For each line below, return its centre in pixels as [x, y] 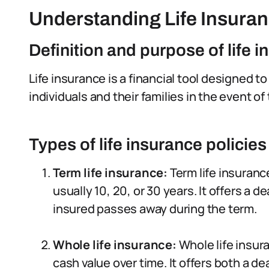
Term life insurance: [110, 173]
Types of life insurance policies [148, 144]
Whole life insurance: [115, 245]
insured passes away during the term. [155, 209]
